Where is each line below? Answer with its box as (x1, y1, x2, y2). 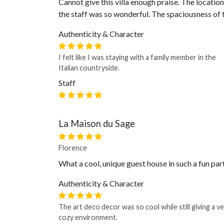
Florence (58, 143, 87, 152)
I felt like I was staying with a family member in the (58, 53, 216, 61)
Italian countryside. (58, 63, 119, 72)
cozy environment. (58, 213, 117, 221)
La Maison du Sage (58, 118, 135, 129)
